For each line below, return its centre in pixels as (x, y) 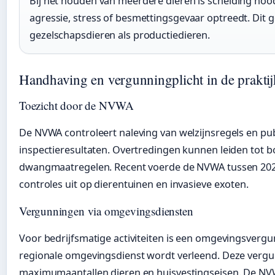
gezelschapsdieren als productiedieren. (120, 35)
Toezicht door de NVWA (77, 106)
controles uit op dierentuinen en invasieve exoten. (134, 184)
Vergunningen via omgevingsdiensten (106, 211)
